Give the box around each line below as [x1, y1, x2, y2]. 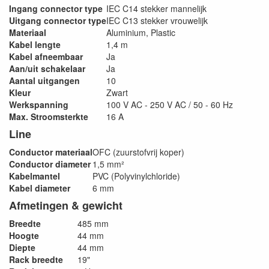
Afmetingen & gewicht [9, 198, 122, 213]
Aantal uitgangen [9, 74, 80, 86]
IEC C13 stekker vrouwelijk [106, 14, 208, 26]
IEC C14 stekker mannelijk [106, 2, 207, 14]
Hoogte [9, 229, 39, 241]
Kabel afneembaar [9, 50, 83, 62]
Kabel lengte [9, 38, 61, 50]
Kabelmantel [9, 170, 60, 182]
